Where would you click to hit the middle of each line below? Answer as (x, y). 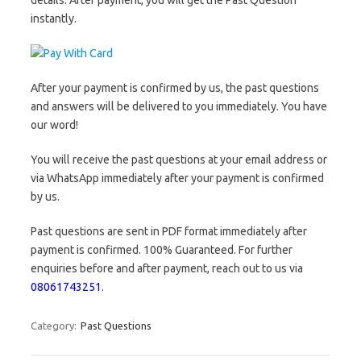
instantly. (54, 19)
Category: (55, 326)
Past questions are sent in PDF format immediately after (169, 231)
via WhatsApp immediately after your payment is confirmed (177, 178)
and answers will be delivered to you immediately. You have (179, 106)
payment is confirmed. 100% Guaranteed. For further (162, 250)
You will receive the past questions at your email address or (179, 160)
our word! (54, 125)
